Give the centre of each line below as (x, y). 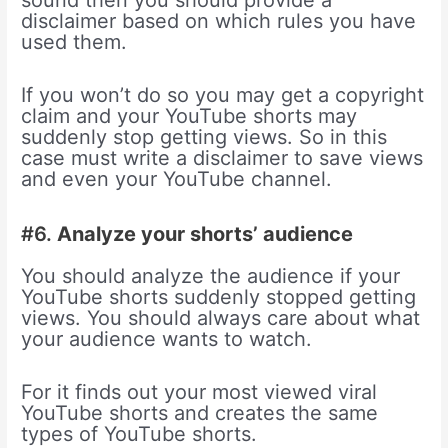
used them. (74, 42)
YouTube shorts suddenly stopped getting (219, 297)
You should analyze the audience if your (211, 276)
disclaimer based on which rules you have (219, 21)
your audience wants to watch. (167, 339)
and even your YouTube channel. (177, 179)
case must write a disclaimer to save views (222, 158)
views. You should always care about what (221, 318)
